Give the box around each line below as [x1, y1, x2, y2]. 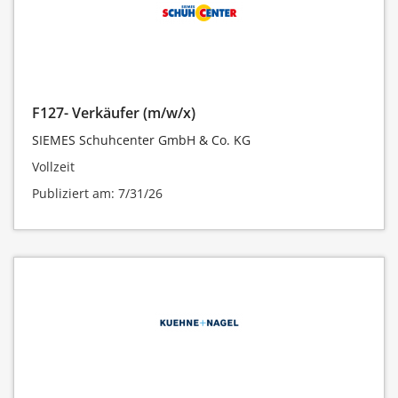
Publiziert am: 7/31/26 [32, 184, 163, 202]
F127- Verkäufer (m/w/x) [32, 102, 195, 123]
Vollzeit [32, 157, 75, 175]
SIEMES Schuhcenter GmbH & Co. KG [32, 131, 251, 148]
